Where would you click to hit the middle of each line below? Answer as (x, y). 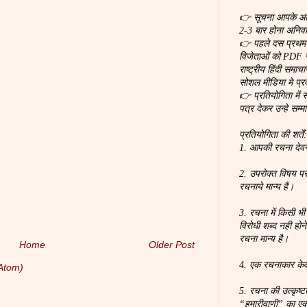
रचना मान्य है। (264, 239)
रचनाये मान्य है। (267, 187)
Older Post (172, 245)
